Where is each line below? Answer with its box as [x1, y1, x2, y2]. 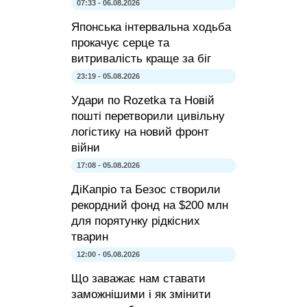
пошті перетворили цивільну [71, 109, 225, 123]
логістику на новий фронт [71, 125, 209, 138]
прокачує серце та [71, 36, 169, 49]
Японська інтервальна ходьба [71, 20, 231, 34]
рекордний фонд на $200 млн [71, 198, 228, 212]
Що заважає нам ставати [71, 271, 206, 285]
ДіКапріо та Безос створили [71, 182, 221, 196]
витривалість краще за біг [71, 51, 211, 65]
